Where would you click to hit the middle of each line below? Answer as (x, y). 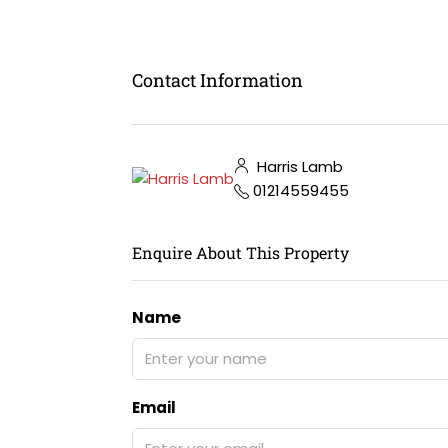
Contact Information (217, 79)
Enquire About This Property (240, 252)
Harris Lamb (298, 166)
